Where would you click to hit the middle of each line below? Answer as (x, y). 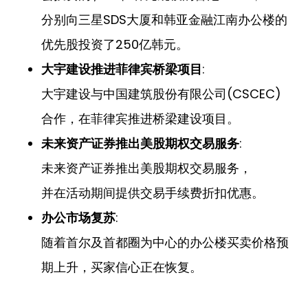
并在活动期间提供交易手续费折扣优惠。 (153, 193)
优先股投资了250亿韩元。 (115, 45)
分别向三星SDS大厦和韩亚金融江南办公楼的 (164, 20)
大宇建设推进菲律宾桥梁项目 (122, 70)
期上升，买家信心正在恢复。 (122, 267)
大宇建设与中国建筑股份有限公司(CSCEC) (161, 94)
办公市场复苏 (78, 218)
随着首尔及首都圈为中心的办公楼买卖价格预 (165, 243)
